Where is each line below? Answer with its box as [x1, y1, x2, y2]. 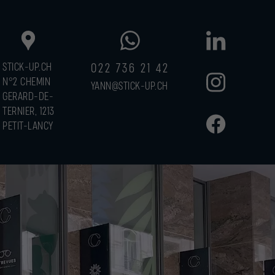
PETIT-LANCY [2, 122, 53, 131]
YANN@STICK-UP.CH [90, 81, 168, 91]
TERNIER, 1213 [2, 107, 54, 117]
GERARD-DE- [2, 92, 53, 102]
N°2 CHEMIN [2, 77, 50, 87]
